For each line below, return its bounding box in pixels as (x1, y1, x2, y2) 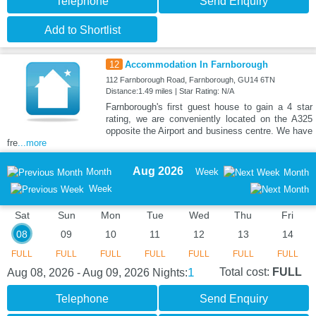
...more (18, 137, 47, 148)
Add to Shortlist (44, 23, 121, 36)
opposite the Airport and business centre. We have (105, 125, 312, 136)
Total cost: (219, 265, 272, 278)
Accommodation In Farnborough (124, 59, 268, 70)
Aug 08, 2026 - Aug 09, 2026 (7, 266, 152, 279)
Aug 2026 (132, 164, 183, 177)
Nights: (152, 266, 188, 279)
